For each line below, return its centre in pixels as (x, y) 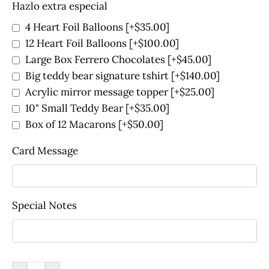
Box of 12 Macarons (72, 125)
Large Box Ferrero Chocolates (96, 60)
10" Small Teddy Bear (75, 108)
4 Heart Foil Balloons (75, 27)
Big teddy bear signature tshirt (98, 76)
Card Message (45, 151)
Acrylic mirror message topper (98, 92)
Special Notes (44, 206)
